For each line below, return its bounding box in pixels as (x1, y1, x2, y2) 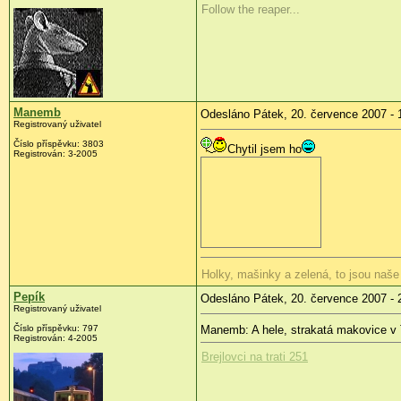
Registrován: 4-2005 (13, 332, 98, 343)
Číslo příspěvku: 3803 (13, 138, 104, 149)
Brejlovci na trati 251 (201, 349, 308, 363)
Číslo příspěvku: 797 (13, 322, 98, 333)
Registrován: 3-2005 (13, 148, 98, 158)
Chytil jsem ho (227, 141, 302, 156)
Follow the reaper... (201, 2, 300, 16)
